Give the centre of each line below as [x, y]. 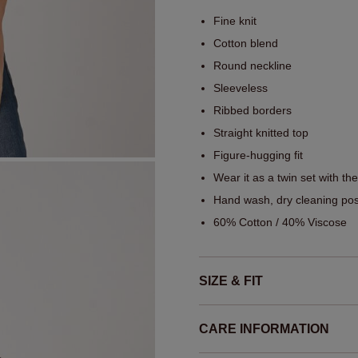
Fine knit [235, 21]
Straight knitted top [261, 133]
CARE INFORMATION [264, 329]
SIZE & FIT [231, 281]
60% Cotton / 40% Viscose [280, 223]
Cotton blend [246, 44]
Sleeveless [241, 88]
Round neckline [253, 66]
